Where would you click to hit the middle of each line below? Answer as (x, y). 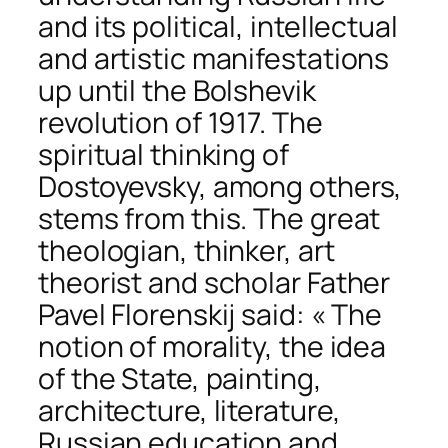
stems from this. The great (209, 219)
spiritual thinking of (163, 155)
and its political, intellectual (218, 27)
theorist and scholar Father (214, 283)
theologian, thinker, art (186, 251)
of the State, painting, (180, 379)
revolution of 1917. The (180, 123)
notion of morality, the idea (212, 347)
